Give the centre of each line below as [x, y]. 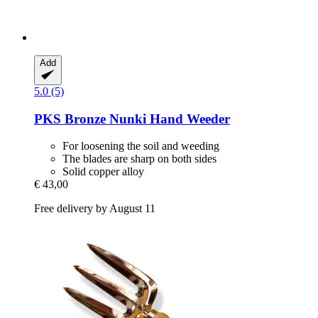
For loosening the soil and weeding [141, 146]
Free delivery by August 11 [95, 209]
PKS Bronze [70, 119]
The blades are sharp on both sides [139, 159]
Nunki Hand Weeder [168, 119]
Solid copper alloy [103, 172]
